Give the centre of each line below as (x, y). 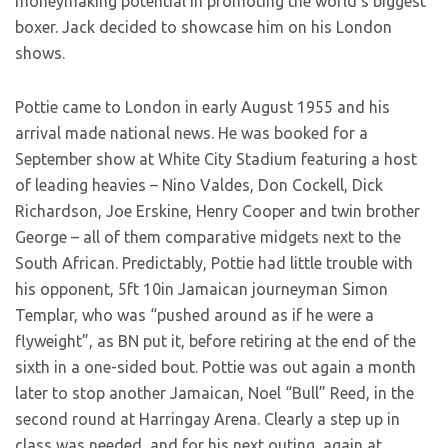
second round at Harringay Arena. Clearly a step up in (207, 419)
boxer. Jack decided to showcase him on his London (203, 27)
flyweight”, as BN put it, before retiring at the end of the (215, 341)
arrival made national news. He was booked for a (191, 133)
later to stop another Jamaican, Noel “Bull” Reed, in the (214, 393)
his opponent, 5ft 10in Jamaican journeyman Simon (201, 289)
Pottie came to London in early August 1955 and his (202, 107)
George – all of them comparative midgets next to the (208, 237)
